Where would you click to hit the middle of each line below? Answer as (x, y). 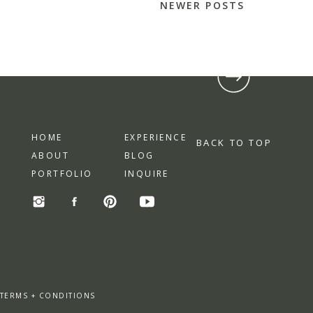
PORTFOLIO (62, 174)
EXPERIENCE (155, 137)
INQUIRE (147, 174)
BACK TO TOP (234, 143)
